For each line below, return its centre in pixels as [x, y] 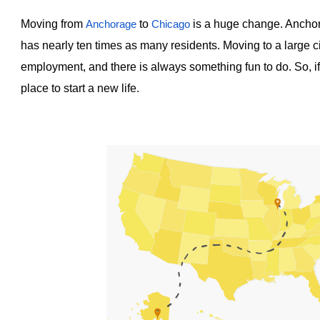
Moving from [53, 24]
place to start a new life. [81, 88]
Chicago [170, 24]
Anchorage [111, 24]
